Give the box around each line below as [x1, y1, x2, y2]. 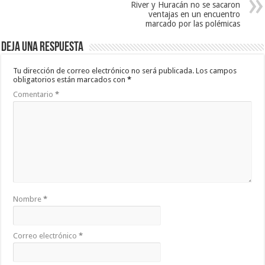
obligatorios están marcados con [13, 75, 128, 84]
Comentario [13, 89, 56, 99]
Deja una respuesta [1, 40, 84, 54]
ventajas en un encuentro [148, 9, 240, 19]
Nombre [13, 194, 44, 203]
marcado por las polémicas [145, 18, 240, 28]
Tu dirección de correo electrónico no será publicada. [13, 66, 195, 75]
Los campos [196, 66, 237, 75]
